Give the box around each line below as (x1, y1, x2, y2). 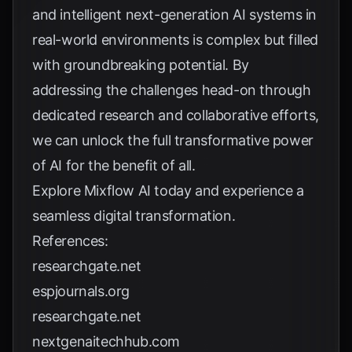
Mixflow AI (83, 182, 151, 199)
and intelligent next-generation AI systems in (32, 6, 317, 23)
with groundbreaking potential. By (32, 57, 249, 73)
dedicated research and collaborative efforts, (32, 107, 320, 123)
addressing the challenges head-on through (32, 82, 311, 98)
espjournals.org (32, 283, 130, 299)
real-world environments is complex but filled (32, 31, 319, 48)
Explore (32, 182, 84, 199)
